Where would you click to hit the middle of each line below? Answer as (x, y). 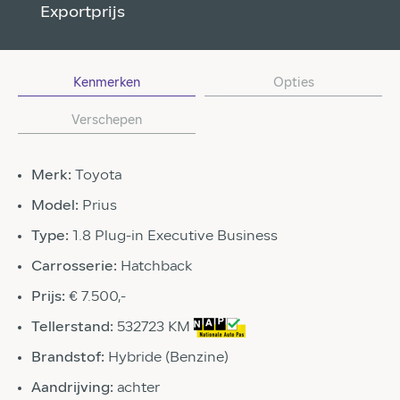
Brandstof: (70, 358)
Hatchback (156, 267)
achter (138, 388)
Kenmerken (107, 83)
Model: (57, 206)
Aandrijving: (74, 388)
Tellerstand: (74, 328)
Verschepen (107, 121)
